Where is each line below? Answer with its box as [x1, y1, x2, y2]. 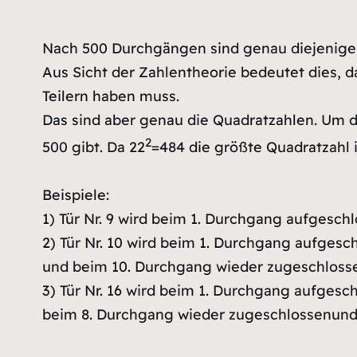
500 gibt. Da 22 [41, 137, 145, 156]
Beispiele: [41, 185, 109, 204]
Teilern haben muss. [41, 86, 179, 105]
